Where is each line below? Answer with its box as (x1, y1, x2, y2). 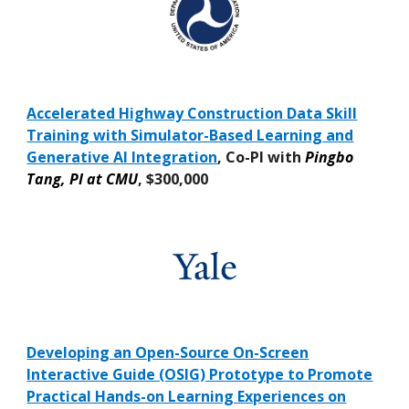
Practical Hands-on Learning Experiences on (26, 385, 347, 406)
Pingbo (305, 147, 354, 168)
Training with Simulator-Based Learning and (26, 125, 354, 146)
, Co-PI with (217, 147, 306, 168)
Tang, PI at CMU (26, 169, 139, 190)
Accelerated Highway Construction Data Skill (26, 103, 358, 124)
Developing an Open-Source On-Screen (26, 341, 309, 362)
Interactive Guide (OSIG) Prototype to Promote (26, 363, 373, 384)
